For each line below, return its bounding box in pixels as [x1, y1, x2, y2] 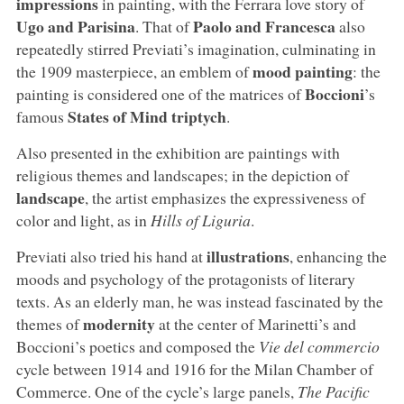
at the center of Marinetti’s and [154, 312, 356, 335]
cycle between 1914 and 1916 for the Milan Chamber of [15, 357, 373, 380]
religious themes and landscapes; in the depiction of [15, 163, 349, 186]
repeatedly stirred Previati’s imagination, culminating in [15, 37, 376, 60]
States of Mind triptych [63, 104, 226, 128]
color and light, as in [15, 208, 151, 231]
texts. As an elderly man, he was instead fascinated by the [15, 289, 383, 312]
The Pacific [297, 380, 370, 402]
